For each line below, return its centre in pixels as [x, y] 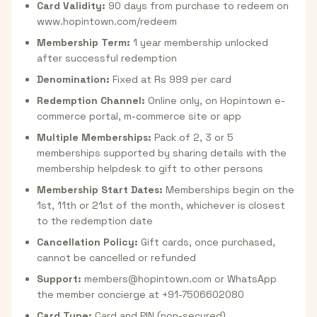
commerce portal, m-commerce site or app [139, 116]
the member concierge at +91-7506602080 [140, 295]
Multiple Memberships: [94, 138]
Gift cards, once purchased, [207, 242]
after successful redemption [107, 58]
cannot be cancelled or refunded [116, 258]
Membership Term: [83, 43]
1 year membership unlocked [199, 43]
